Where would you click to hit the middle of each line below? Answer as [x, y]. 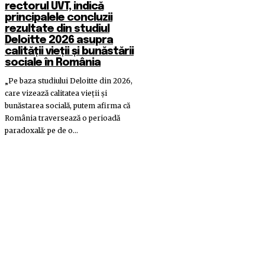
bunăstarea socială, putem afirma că [67, 106]
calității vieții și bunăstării [69, 52]
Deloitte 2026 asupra [59, 41]
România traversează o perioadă [62, 118]
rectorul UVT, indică [54, 7]
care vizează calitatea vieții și [56, 93]
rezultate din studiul [57, 29]
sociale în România [53, 63]
